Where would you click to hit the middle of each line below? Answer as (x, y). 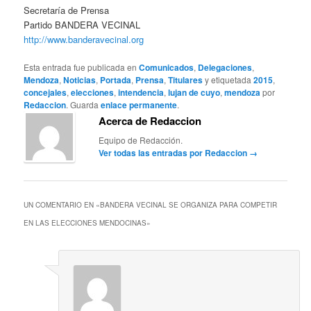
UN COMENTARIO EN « (62, 204)
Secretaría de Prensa (67, 10)
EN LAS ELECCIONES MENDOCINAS (85, 222)
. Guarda (84, 105)
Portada (116, 80)
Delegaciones (225, 68)
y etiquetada (228, 80)
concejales (45, 93)
